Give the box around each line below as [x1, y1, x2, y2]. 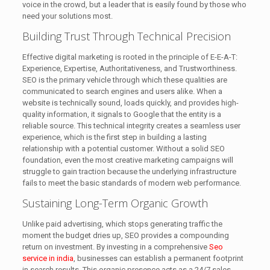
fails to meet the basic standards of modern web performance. [22, 178, 241, 188]
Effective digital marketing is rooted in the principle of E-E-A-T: [22, 52, 237, 62]
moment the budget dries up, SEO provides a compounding [22, 231, 229, 240]
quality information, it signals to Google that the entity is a [22, 110, 221, 119]
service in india [22, 254, 74, 263]
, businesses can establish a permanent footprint [73, 254, 243, 263]
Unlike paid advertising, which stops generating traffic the [22, 219, 222, 229]
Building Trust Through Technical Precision [22, 29, 231, 44]
